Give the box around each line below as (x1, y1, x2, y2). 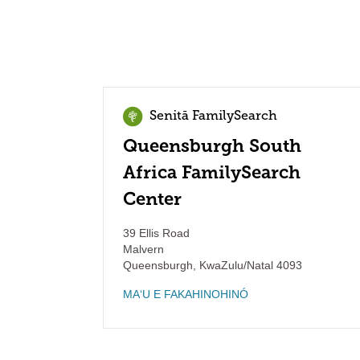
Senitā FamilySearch (149, 110, 277, 123)
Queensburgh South (123, 135, 301, 157)
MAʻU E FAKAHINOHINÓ (123, 288, 248, 301)
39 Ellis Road (123, 227, 190, 239)
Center (123, 188, 182, 210)
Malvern (123, 243, 164, 256)
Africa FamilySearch (123, 162, 301, 183)
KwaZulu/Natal (196, 259, 273, 272)
